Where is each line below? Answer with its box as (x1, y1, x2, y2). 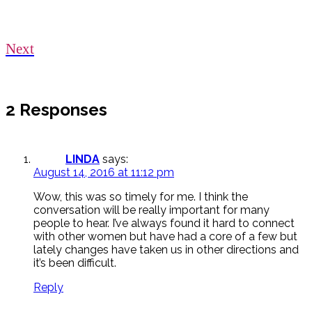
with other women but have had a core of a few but (33, 230, 297, 244)
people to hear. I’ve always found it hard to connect (33, 217, 295, 231)
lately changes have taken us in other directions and (33, 243, 299, 257)
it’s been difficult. (33, 256, 116, 270)
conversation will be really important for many (33, 203, 270, 217)
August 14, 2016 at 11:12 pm (33, 166, 174, 180)
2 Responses (6, 100, 107, 120)
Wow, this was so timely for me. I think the (33, 190, 248, 204)
